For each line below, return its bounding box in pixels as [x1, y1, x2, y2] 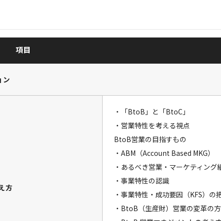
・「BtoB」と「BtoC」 [114, 107, 189, 116]
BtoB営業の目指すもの [114, 134, 186, 144]
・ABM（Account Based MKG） [114, 148, 215, 158]
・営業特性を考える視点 [114, 120, 190, 130]
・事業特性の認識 [114, 176, 169, 185]
